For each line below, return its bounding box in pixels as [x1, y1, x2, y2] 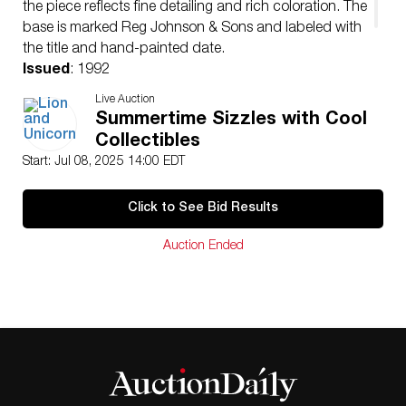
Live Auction [95, 94, 155, 105]
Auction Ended [162, 240, 244, 253]
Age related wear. [23, 126, 131, 140]
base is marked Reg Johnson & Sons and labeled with [23, 22, 362, 36]
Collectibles [95, 133, 200, 151]
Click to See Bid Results [128, 202, 278, 215]
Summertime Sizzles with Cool [95, 111, 367, 130]
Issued [23, 63, 70, 78]
